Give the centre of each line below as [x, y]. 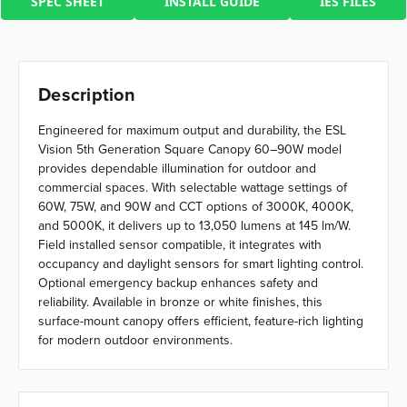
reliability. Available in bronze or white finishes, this [180, 302]
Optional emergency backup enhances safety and [178, 283]
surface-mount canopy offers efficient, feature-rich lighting [201, 321]
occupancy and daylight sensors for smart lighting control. [201, 264]
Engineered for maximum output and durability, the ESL [192, 130]
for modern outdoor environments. [135, 340]
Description [87, 94]
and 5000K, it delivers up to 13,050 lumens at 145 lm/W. [194, 226]
